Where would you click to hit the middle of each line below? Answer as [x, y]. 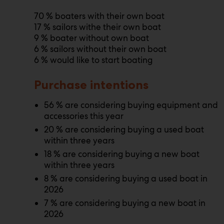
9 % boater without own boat [91, 38]
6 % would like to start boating [93, 60]
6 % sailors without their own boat [100, 49]
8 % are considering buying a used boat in [126, 178]
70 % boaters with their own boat [99, 16]
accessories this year [84, 116]
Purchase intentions [91, 85]
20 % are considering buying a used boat [124, 129]
